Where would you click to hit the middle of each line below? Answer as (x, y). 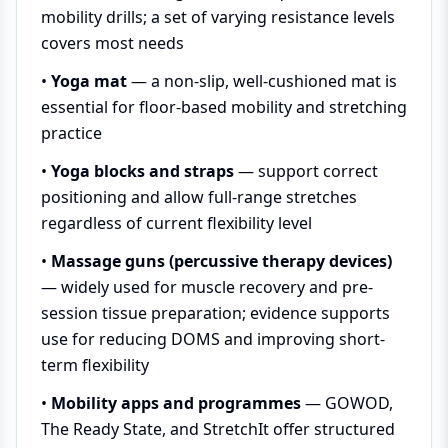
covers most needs (112, 43)
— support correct (306, 171)
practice (71, 133)
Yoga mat (89, 81)
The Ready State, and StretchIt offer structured (218, 429)
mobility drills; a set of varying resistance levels (218, 17)
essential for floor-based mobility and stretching (224, 107)
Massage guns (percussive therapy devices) (221, 261)
